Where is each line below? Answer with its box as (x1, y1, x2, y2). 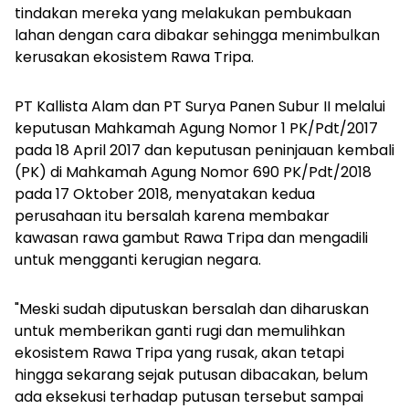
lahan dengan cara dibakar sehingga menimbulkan (15, 24, 380, 46)
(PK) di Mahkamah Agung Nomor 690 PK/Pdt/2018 (15, 161, 372, 183)
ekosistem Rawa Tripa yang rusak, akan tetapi (15, 341, 344, 363)
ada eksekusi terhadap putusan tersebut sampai (15, 385, 363, 407)
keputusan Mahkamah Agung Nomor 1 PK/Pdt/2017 (15, 117, 378, 139)
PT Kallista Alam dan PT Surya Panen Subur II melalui (15, 95, 385, 117)
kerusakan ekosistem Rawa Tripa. (15, 46, 254, 68)
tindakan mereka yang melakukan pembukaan (15, 2, 351, 24)
